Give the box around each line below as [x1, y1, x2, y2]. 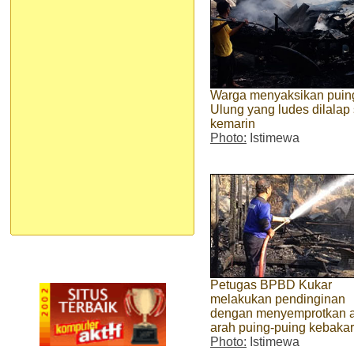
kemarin [210, 116, 255, 130]
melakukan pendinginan [210, 292, 345, 306]
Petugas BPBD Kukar [210, 277, 332, 292]
